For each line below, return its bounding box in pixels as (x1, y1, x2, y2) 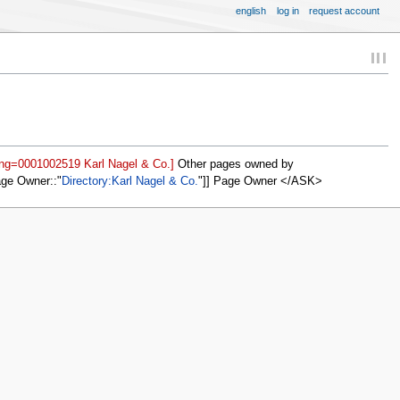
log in (276, 4, 299, 16)
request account (309, 4, 380, 16)
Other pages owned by (173, 158, 294, 171)
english (236, 4, 267, 16)
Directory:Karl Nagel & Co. (61, 175, 198, 188)
